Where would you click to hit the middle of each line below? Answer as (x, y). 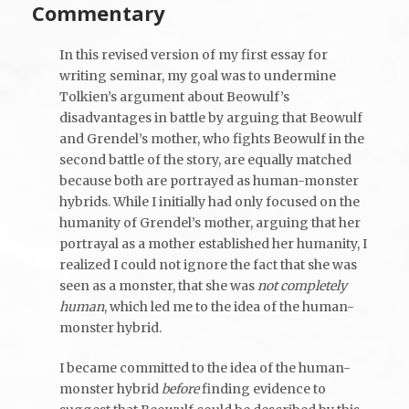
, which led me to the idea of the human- (229, 306)
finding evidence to (262, 388)
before (180, 388)
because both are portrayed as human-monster (209, 180)
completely (314, 285)
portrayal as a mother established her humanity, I (213, 243)
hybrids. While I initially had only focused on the (210, 201)
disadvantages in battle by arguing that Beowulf (211, 117)
